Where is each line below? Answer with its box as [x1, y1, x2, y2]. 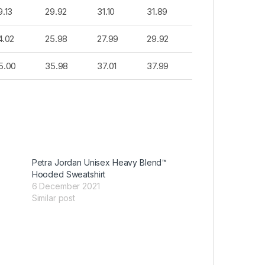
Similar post [31, 193, 75, 203]
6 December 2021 [31, 181, 100, 192]
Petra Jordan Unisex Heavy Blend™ [31, 157, 167, 168]
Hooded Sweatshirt [31, 169, 106, 180]
